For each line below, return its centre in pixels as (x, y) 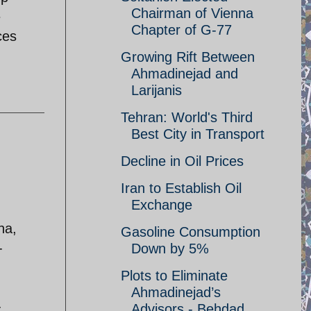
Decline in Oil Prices (182, 161)
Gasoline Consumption (191, 232)
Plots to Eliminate (174, 276)
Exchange (162, 205)
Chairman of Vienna (192, 13)
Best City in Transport (198, 134)
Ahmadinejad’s (176, 292)
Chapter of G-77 (182, 30)
